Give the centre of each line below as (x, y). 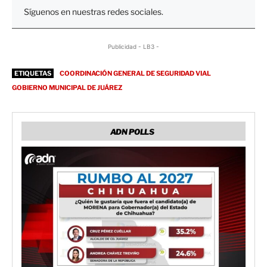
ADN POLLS (132, 131)
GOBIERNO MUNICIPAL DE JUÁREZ (67, 87)
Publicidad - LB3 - (133, 46)
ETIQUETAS (33, 73)
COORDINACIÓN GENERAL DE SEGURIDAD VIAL (135, 73)
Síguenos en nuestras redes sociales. (94, 11)
